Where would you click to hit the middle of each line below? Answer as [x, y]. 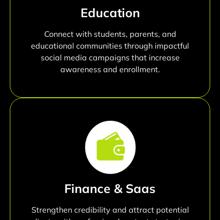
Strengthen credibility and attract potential [110, 209]
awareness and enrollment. [110, 69]
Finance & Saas [110, 188]
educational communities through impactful [110, 45]
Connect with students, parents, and [110, 34]
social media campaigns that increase [110, 57]
